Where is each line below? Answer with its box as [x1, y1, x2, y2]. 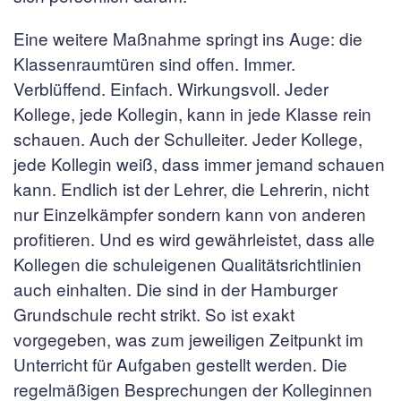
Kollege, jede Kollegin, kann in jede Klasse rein [13, 101, 371, 125]
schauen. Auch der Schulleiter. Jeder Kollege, [13, 126, 363, 150]
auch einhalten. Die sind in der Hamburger [13, 277, 337, 301]
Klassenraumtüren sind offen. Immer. [13, 51, 295, 75]
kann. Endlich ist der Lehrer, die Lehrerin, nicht [13, 176, 369, 200]
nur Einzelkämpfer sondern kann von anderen [13, 201, 366, 226]
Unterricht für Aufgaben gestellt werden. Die [13, 352, 347, 376]
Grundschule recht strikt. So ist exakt [13, 302, 294, 326]
